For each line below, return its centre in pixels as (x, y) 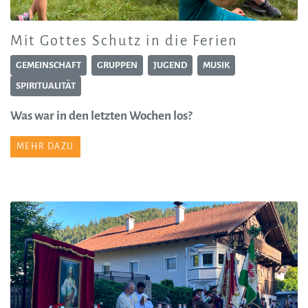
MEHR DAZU (45, 147)
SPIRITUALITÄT (46, 86)
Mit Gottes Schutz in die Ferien (124, 41)
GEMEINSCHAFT (48, 65)
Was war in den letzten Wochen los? (101, 116)
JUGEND (170, 65)
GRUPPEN (117, 65)
